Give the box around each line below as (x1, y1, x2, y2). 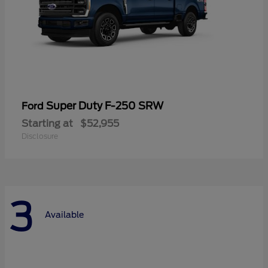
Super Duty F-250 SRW (46, 99, 163, 112)
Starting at (22, 117, 73, 129)
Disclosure (22, 131, 58, 141)
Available (45, 210, 84, 220)
